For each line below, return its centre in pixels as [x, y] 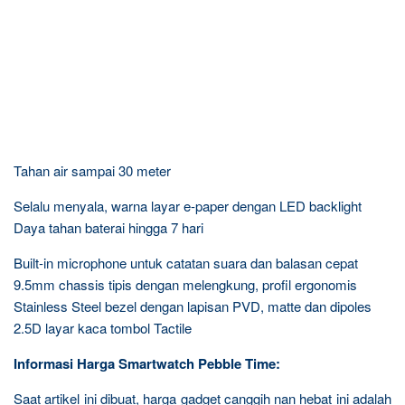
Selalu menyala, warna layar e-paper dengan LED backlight [188, 206]
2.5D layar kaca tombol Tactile [103, 328]
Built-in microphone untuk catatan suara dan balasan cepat [186, 263]
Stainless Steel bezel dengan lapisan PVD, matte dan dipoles [193, 306]
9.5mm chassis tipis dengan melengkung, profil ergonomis [185, 284]
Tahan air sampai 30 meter [92, 170]
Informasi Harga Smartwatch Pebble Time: [147, 363]
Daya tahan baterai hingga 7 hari [108, 227]
